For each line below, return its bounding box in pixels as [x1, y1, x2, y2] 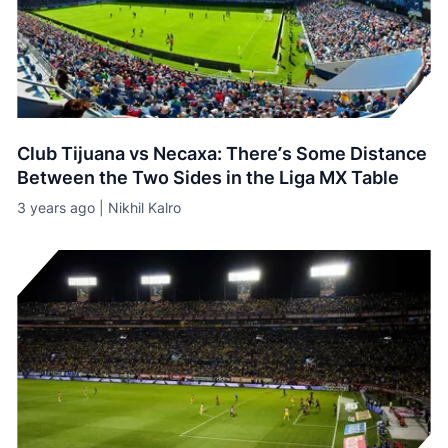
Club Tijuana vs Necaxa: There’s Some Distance [17, 143, 428, 164]
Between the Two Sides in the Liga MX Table [17, 167, 400, 188]
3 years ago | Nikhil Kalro [17, 199, 182, 216]
